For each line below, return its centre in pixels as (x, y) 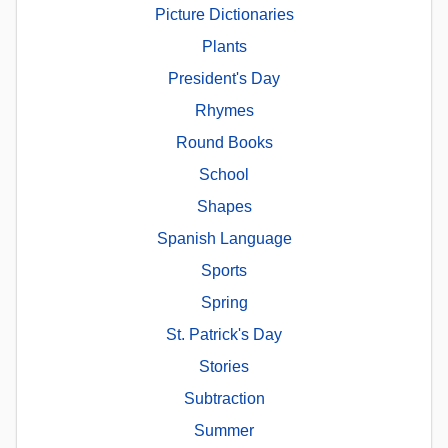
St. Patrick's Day (224, 335)
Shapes (224, 207)
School (224, 175)
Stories (224, 367)
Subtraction (224, 399)
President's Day (224, 79)
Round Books (224, 143)
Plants (224, 47)
